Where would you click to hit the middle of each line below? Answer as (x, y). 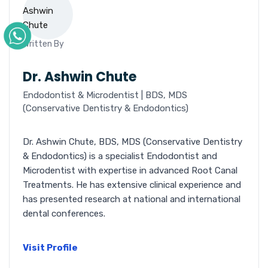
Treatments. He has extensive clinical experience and (132, 185)
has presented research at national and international (132, 199)
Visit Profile (50, 248)
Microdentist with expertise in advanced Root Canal (130, 170)
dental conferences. (64, 214)
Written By (43, 44)
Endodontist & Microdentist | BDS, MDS (105, 95)
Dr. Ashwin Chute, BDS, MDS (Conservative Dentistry (133, 142)
